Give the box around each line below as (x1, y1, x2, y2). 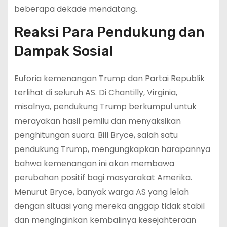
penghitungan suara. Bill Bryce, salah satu (14, 129, 178, 141)
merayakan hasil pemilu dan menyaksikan (14, 115, 181, 127)
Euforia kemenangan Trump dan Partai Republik (14, 72, 205, 84)
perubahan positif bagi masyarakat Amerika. (14, 171, 192, 183)
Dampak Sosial (14, 42, 113, 59)
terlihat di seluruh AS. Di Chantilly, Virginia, (14, 86, 177, 98)
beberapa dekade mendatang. (14, 3, 137, 15)
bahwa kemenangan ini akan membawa (14, 157, 174, 169)
